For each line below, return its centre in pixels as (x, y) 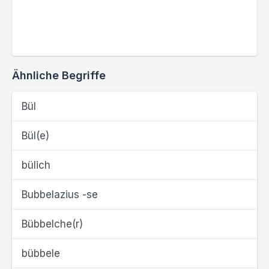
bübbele (41, 253)
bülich (36, 165)
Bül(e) (35, 136)
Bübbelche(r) (52, 224)
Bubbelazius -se (60, 195)
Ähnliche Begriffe (59, 75)
